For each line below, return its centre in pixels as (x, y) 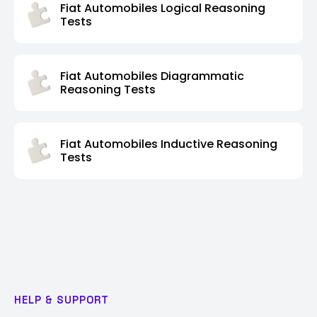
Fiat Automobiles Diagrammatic (152, 76)
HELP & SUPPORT (62, 299)
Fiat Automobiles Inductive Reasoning (169, 144)
